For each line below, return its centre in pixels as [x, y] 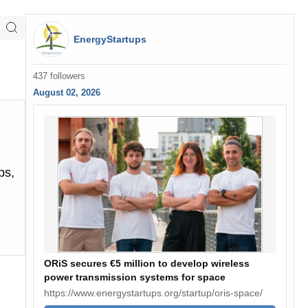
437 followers [59, 76]
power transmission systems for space [134, 277]
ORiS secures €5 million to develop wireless [146, 263]
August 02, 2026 [66, 93]
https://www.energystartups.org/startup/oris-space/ [153, 293]
